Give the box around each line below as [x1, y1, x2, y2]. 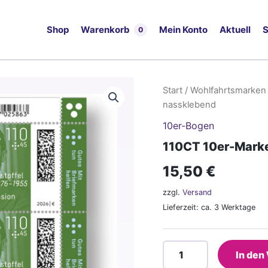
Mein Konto [159, 23, 208, 35]
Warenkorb [81, 23, 130, 35]
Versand [182, 187, 212, 197]
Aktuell [220, 23, 251, 35]
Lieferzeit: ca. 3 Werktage [163, 202, 255, 212]
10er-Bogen [163, 119, 214, 132]
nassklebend [163, 99, 216, 110]
